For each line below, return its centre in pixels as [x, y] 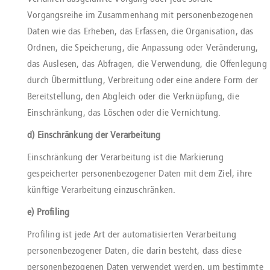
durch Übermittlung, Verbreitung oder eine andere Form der [143, 80]
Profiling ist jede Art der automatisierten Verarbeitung [132, 234]
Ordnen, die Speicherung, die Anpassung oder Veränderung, [143, 47]
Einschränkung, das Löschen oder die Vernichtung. [124, 112]
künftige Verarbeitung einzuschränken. [102, 190]
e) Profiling [49, 212]
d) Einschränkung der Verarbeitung [94, 135]
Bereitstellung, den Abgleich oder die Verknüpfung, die [133, 96]
